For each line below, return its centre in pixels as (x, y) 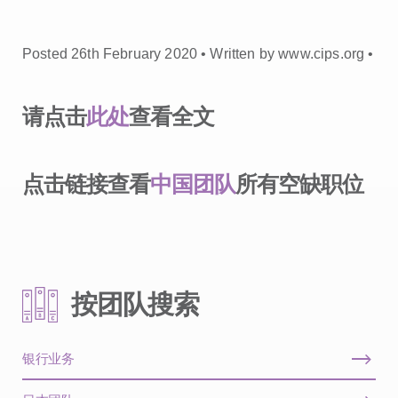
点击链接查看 (86, 184)
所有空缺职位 (299, 184)
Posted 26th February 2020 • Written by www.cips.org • (198, 54)
